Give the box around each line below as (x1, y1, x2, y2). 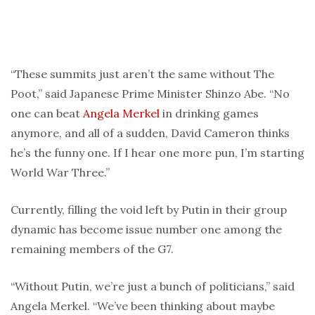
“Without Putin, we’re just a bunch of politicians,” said (11, 278, 295, 293)
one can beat (11, 105, 83, 120)
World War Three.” (11, 165, 110, 179)
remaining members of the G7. (11, 241, 174, 256)
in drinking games (160, 105, 259, 120)
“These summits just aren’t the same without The (11, 66, 274, 81)
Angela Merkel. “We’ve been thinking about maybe (11, 298, 275, 313)
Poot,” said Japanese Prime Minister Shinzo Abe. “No (11, 86, 290, 101)
